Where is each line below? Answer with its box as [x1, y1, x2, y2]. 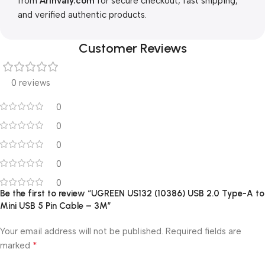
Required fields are [166, 226, 241, 237]
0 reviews [11, 77, 50, 88]
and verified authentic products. [18, 9, 147, 20]
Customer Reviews [78, 40, 187, 56]
